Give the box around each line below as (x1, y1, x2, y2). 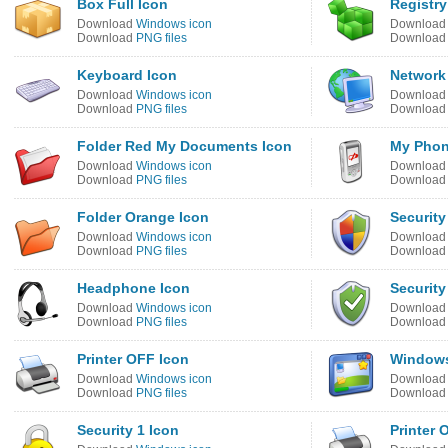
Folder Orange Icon (77, 209, 209, 225)
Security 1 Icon (77, 422, 179, 438)
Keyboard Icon (77, 67, 177, 83)
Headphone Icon (77, 280, 190, 296)
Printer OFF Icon (77, 351, 189, 367)
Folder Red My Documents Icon (77, 138, 292, 154)
